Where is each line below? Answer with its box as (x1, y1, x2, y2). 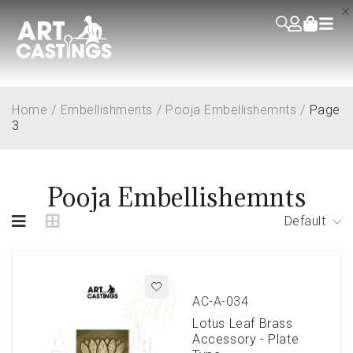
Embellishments (60, 102, 153, 117)
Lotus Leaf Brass (192, 316, 293, 332)
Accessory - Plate (192, 332, 299, 347)
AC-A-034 (192, 294, 248, 310)
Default (284, 213, 325, 229)
